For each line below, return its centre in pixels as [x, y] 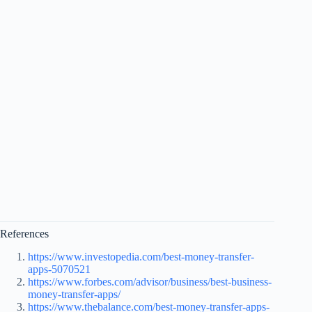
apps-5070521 [59, 270]
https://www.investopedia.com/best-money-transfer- [141, 257]
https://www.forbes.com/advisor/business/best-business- [150, 282]
